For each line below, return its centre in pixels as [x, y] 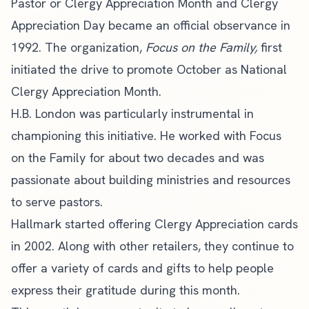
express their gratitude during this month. [126, 290]
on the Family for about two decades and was [138, 158]
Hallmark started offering [83, 224]
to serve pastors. [57, 202]
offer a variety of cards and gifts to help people [142, 268]
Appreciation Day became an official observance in [151, 25]
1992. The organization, [78, 47]
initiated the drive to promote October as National [149, 69]
